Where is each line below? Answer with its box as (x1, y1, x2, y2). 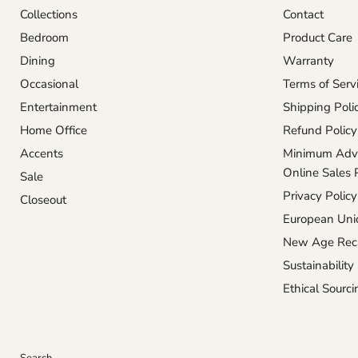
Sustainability (282, 257, 354, 274)
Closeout (20, 192, 66, 209)
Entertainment (20, 99, 97, 116)
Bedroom (20, 30, 69, 46)
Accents (20, 145, 63, 162)
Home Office (20, 122, 87, 139)
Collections (20, 6, 78, 23)
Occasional (20, 76, 78, 93)
